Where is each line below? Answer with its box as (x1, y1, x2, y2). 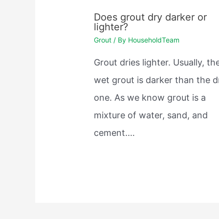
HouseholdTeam (128, 35, 180, 44)
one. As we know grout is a (94, 92, 206, 103)
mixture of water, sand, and (94, 109, 208, 120)
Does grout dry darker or (94, 11, 207, 23)
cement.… (94, 127, 135, 138)
